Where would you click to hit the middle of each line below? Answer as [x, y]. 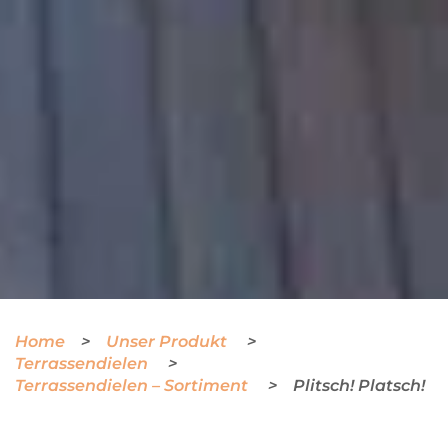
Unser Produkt [168, 341]
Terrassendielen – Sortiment [133, 385]
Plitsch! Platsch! [359, 385]
